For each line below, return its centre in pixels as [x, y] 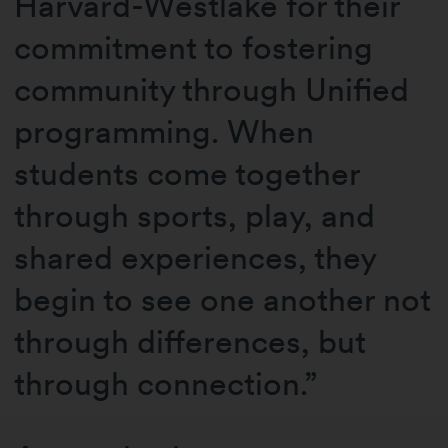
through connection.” [166, 384]
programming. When [164, 132]
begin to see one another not [223, 300]
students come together [187, 174]
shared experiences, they [195, 258]
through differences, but [190, 342]
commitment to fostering [194, 48]
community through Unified [212, 90]
